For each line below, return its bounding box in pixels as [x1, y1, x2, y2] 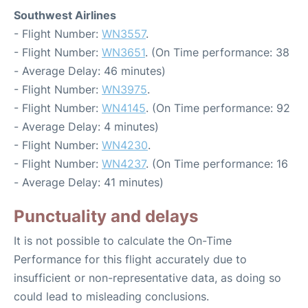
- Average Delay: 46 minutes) [14, 64, 166, 78]
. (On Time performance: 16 [146, 157, 288, 171]
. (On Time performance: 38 [145, 45, 289, 60]
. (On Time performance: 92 [146, 101, 290, 115]
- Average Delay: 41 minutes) [14, 175, 164, 190]
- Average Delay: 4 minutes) [14, 120, 159, 134]
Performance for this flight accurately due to [14, 252, 247, 267]
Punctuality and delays [14, 206, 198, 227]
